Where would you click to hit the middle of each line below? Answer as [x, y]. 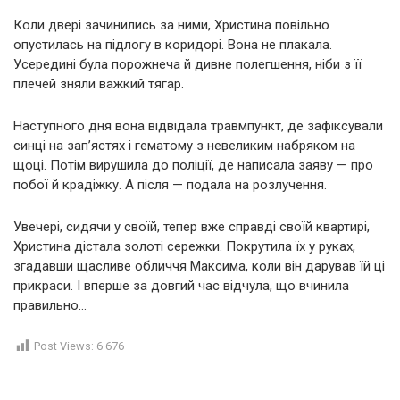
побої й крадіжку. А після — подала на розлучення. [170, 184]
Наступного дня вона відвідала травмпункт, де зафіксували [198, 125]
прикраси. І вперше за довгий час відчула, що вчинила [181, 285]
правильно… [50, 305]
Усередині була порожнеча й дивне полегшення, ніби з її [187, 64]
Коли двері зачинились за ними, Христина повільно [171, 25]
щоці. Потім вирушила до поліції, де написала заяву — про [193, 165]
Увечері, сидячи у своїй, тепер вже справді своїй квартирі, [192, 226]
